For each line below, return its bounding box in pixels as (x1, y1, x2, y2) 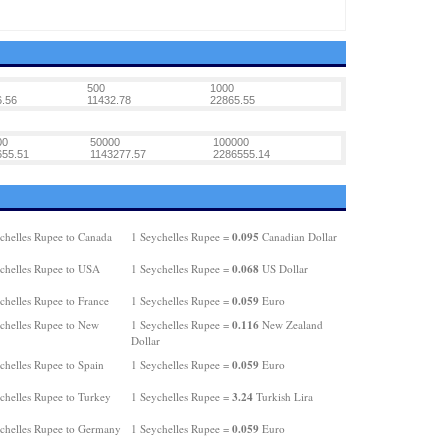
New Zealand (258, 317, 323, 332)
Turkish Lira (252, 389, 313, 404)
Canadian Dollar (258, 229, 337, 244)
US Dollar (258, 261, 308, 276)
